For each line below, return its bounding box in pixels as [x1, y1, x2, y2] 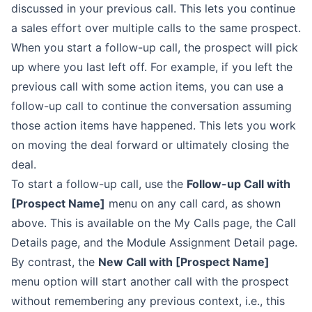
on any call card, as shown [141, 196, 281, 210]
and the [84, 235, 127, 249]
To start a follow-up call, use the [11, 176, 187, 191]
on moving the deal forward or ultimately [11, 137, 228, 152]
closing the [231, 137, 289, 152]
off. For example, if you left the [130, 59, 292, 74]
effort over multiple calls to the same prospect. [51, 20, 301, 35]
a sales [11, 20, 47, 35]
